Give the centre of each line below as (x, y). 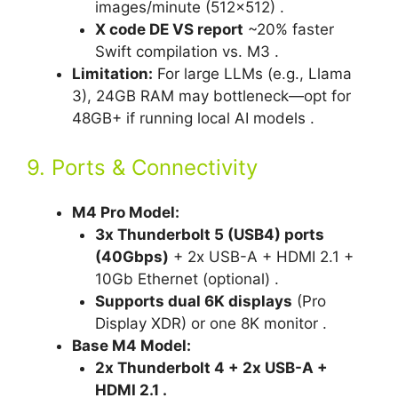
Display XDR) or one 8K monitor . (211, 324)
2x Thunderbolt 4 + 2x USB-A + (211, 368)
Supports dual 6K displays (193, 302)
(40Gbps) (131, 257)
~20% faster (288, 29)
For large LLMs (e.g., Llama (252, 73)
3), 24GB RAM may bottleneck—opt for (211, 96)
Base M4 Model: (131, 346)
